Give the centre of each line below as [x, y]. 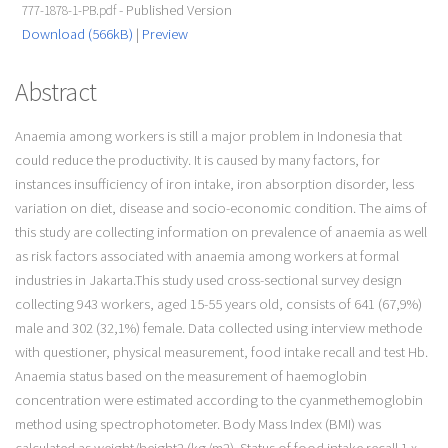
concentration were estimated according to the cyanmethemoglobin [218, 399]
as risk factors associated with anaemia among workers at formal [206, 255]
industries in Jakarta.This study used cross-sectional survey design [208, 279]
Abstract [55, 92]
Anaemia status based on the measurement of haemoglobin [190, 375]
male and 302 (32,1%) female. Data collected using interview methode [218, 327]
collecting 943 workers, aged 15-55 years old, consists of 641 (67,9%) [218, 303]
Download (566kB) [77, 33]
